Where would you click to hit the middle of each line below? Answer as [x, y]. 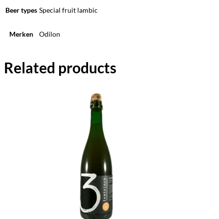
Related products [60, 67]
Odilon [50, 34]
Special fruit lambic [68, 10]
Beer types [21, 10]
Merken [21, 34]
